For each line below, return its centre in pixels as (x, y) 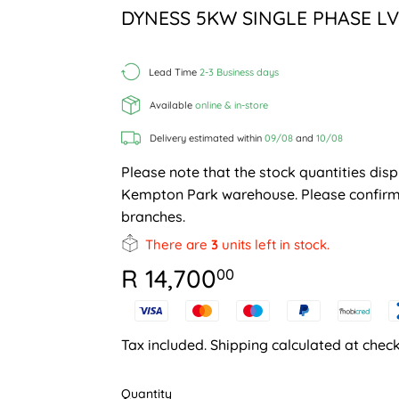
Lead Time (174, 72)
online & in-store (232, 105)
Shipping (239, 345)
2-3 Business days (239, 72)
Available (172, 105)
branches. (153, 216)
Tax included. (166, 345)
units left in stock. (274, 244)
